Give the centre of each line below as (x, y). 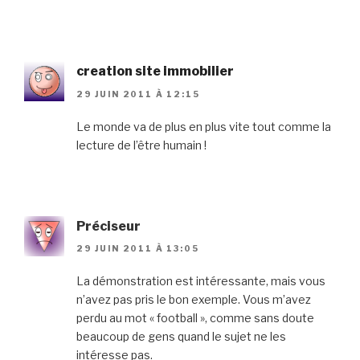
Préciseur (108, 226)
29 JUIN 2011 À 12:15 (138, 94)
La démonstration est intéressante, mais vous (201, 281)
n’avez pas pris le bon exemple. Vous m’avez (194, 300)
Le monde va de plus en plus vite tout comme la (204, 126)
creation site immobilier (155, 72)
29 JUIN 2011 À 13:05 (138, 249)
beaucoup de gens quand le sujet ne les (181, 337)
